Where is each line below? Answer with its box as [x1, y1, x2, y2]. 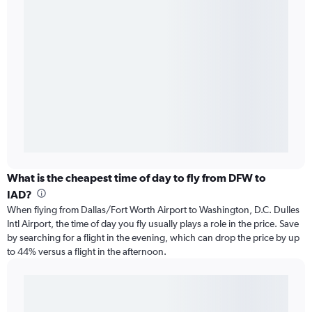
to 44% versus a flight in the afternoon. [7, 246, 166, 258]
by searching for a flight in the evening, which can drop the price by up [7, 232, 299, 244]
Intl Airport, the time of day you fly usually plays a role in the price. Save [7, 218, 299, 230]
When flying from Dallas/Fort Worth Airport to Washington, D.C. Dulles [7, 204, 299, 216]
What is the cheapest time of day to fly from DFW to [7, 171, 266, 185]
